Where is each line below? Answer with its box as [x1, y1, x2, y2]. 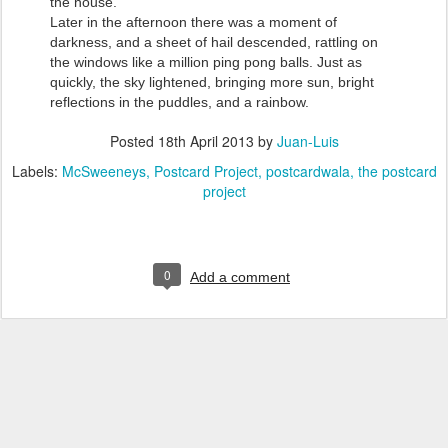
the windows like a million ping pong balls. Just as [50, 54, 362, 70]
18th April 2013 [157, 131, 254, 151]
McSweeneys [61, 161, 146, 181]
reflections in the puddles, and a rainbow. [50, 94, 309, 110]
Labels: [11, 161, 62, 181]
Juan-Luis [276, 131, 339, 151]
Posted [109, 131, 158, 151]
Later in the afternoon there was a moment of [50, 14, 337, 30]
